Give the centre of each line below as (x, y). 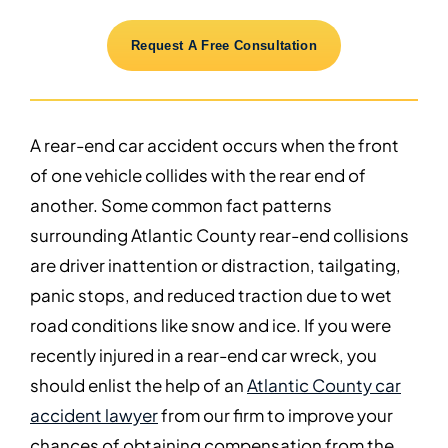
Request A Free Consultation (224, 45)
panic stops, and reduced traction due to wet (211, 294)
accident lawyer (94, 414)
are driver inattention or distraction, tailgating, (215, 264)
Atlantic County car (324, 384)
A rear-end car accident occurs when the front (214, 144)
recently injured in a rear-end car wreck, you (203, 354)
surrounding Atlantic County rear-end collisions (219, 234)
